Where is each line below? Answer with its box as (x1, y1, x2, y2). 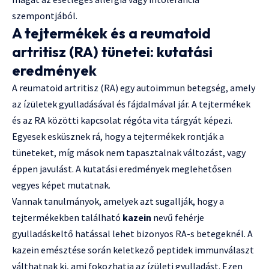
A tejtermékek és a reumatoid (12, 24, 211, 43)
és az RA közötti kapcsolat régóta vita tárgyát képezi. (12, 114, 232, 127)
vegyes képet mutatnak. (12, 179, 110, 192)
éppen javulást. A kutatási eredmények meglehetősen (12, 163, 232, 175)
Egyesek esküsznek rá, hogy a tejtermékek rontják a (12, 130, 224, 143)
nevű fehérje (151, 211, 204, 224)
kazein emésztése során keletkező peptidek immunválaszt (12, 244, 254, 256)
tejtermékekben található (12, 211, 122, 224)
